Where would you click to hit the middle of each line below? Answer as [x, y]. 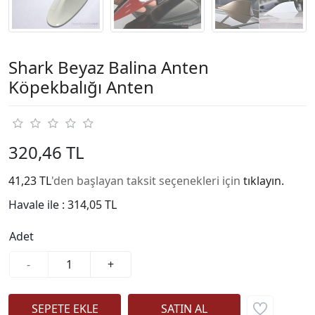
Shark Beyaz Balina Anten [109, 67]
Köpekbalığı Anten [81, 86]
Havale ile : [38, 204]
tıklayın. [264, 180]
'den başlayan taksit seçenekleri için [147, 180]
